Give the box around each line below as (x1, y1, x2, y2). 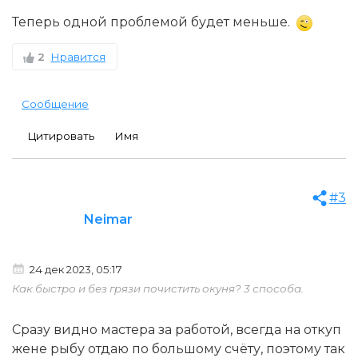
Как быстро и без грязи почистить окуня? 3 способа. (12, 281, 304, 295)
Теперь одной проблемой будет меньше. (12, 14, 296, 30)
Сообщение (22, 97, 89, 110)
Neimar (84, 211, 133, 227)
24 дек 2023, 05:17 (26, 262, 122, 276)
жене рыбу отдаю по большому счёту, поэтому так (12, 340, 345, 356)
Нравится (50, 50, 106, 63)
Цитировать (27, 129, 94, 142)
